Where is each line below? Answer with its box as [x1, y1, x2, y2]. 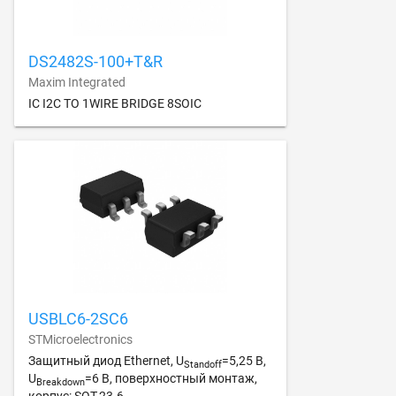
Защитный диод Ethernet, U [28, 354, 184, 369]
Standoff [184, 358, 222, 370]
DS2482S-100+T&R [28, 52, 163, 71]
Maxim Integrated [28, 75, 126, 89]
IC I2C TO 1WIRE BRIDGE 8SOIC [28, 96, 202, 110]
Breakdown [36, 376, 85, 388]
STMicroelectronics [28, 332, 133, 347]
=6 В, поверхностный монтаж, [85, 371, 257, 386]
